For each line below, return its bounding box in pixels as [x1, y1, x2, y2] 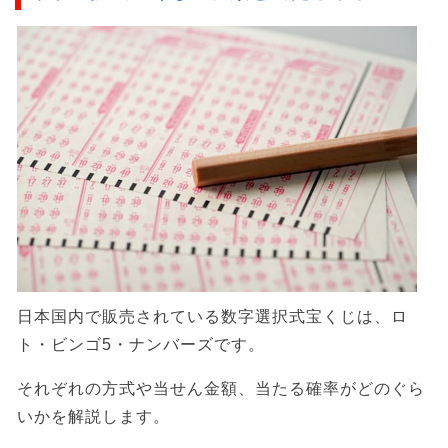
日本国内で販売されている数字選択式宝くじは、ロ [17, 307, 408, 325]
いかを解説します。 [17, 407, 170, 425]
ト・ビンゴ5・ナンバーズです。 [17, 335, 265, 353]
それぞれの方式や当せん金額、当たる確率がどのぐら [17, 379, 425, 397]
